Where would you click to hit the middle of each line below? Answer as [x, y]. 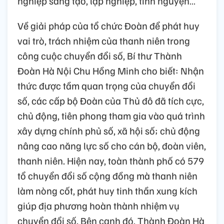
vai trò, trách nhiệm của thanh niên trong [104, 40]
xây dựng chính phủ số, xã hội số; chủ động [109, 130]
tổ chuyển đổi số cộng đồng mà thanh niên [107, 175]
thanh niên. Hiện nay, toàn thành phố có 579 [111, 160]
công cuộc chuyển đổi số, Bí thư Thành [100, 55]
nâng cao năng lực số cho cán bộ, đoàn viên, [112, 145]
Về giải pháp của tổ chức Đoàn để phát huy [108, 25]
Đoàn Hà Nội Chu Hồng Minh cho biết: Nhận [111, 70]
